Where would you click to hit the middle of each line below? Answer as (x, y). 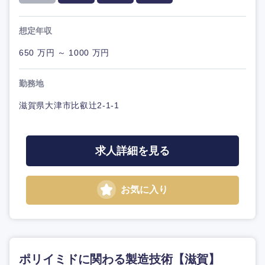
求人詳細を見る (132, 151)
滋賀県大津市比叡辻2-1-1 (69, 106)
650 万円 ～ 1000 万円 (64, 53)
